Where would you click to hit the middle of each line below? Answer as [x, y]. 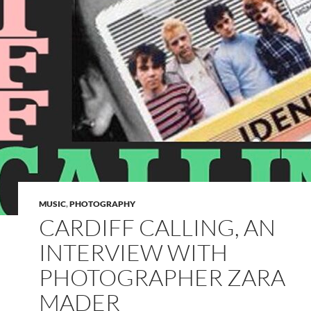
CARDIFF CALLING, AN [157, 228]
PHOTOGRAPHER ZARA [162, 278]
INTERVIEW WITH [133, 253]
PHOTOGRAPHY [102, 204]
